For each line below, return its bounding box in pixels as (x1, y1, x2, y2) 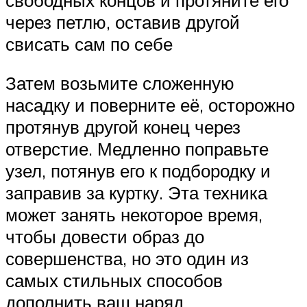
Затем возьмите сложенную (5, 72, 234, 95)
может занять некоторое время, (5, 204, 262, 226)
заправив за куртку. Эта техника (5, 182, 267, 204)
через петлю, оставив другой (5, 10, 240, 33)
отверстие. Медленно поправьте (5, 138, 269, 160)
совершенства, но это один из (5, 247, 249, 270)
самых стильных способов (5, 269, 223, 292)
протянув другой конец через (5, 116, 241, 138)
